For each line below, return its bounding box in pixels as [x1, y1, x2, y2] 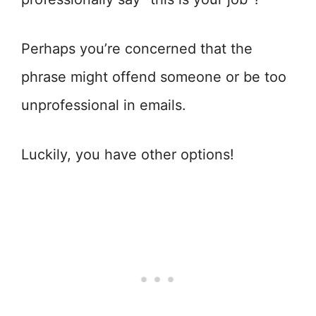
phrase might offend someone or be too [21, 68, 286, 85]
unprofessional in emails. [21, 97, 186, 114]
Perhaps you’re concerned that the [21, 40, 253, 57]
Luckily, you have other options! [21, 146, 234, 163]
